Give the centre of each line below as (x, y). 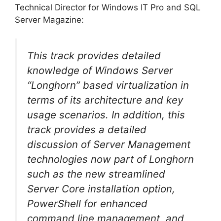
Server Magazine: (49, 19)
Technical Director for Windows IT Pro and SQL (108, 7)
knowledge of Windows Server (100, 71)
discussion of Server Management (109, 145)
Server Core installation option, (101, 189)
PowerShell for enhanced (87, 204)
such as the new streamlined (96, 174)
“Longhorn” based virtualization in (108, 85)
